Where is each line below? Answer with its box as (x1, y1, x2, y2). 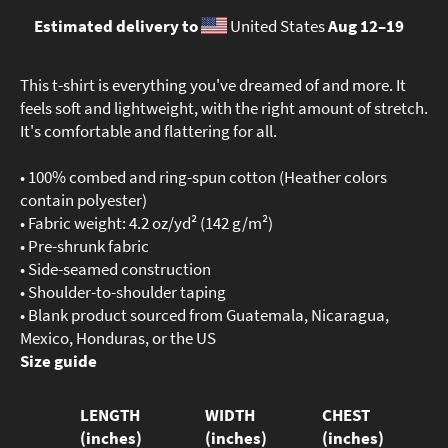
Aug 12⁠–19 (327, 14, 404, 37)
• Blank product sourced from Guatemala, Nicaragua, (20, 303, 389, 326)
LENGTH (80, 403, 140, 426)
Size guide (20, 349, 97, 372)
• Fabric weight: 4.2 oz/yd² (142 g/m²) (20, 211, 273, 234)
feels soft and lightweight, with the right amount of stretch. (20, 96, 428, 119)
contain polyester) (20, 188, 147, 211)
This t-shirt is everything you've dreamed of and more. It (20, 73, 406, 96)
